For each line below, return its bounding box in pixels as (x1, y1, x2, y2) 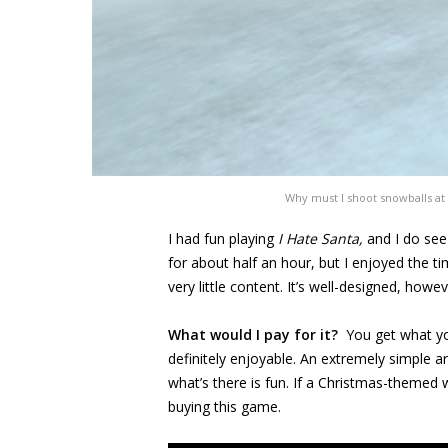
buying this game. (168, 397, 281, 416)
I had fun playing (168, 229, 278, 248)
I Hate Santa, (278, 229, 367, 248)
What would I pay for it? (168, 325, 346, 344)
